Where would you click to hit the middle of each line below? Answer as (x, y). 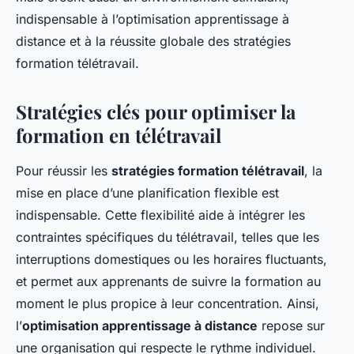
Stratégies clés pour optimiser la (156, 112)
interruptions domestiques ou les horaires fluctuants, (171, 260)
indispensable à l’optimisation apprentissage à (153, 19)
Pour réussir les (64, 171)
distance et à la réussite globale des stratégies (153, 41)
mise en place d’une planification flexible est (147, 193)
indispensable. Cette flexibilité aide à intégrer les (160, 215)
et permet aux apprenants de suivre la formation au (168, 282)
